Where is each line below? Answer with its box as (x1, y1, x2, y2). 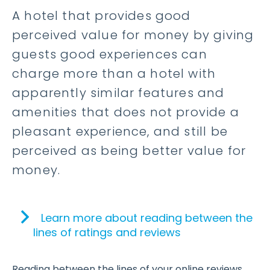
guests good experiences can (12, 45, 207, 63)
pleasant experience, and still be (12, 122, 228, 140)
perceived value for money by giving (12, 26, 254, 43)
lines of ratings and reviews (33, 224, 181, 240)
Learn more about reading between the (41, 210, 253, 225)
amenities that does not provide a (12, 103, 239, 121)
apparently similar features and (12, 84, 225, 101)
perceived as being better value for (12, 142, 246, 159)
